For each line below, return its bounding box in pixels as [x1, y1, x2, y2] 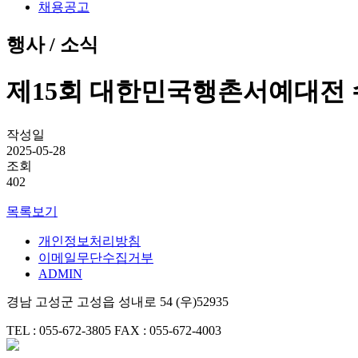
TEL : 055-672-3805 [6, 323, 114, 337]
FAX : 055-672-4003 [114, 323, 221, 337]
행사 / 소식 [6, 34, 98, 55]
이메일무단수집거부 [38, 250, 153, 265]
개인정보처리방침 [38, 233, 141, 248]
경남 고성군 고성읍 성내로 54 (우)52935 [6, 294, 229, 308]
